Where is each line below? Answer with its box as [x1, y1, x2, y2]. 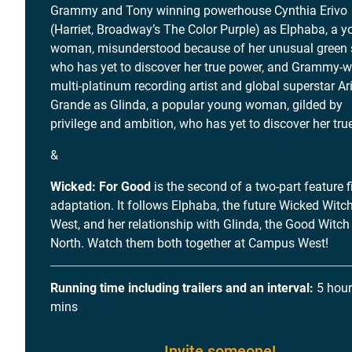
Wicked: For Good [50, 179, 151, 194]
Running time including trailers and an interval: [50, 280, 313, 295]
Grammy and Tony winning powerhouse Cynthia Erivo [50, 3, 347, 18]
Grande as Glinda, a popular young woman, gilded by [50, 97, 343, 112]
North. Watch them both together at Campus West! [50, 236, 328, 251]
